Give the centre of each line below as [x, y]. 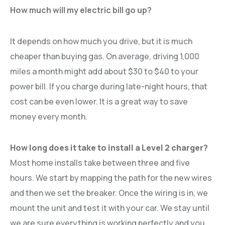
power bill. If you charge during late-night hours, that [109, 86]
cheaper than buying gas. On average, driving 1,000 [105, 56]
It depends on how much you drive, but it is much [101, 41]
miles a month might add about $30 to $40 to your [104, 71]
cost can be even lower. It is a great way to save [99, 101]
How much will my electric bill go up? [81, 10]
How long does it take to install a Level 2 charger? [109, 147]
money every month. [49, 116]
